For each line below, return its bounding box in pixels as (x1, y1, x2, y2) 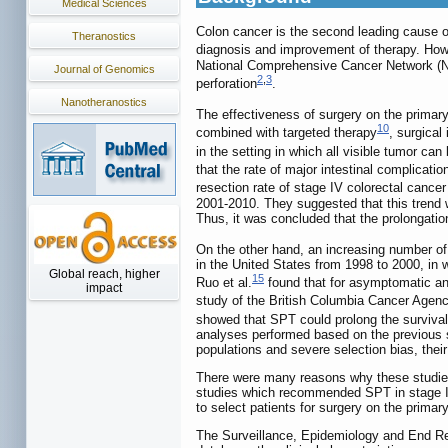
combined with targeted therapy (196, 125, 377, 141)
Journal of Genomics (53, 63, 155, 75)
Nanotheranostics (61, 96, 147, 108)
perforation (196, 76, 257, 92)
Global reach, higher (48, 267, 160, 281)
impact (86, 281, 122, 295)
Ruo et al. (196, 275, 252, 291)
